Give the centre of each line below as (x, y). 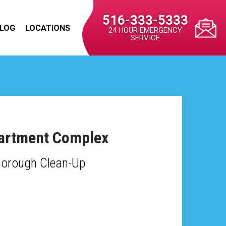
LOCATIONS (48, 28)
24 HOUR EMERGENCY (145, 30)
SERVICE (145, 38)
